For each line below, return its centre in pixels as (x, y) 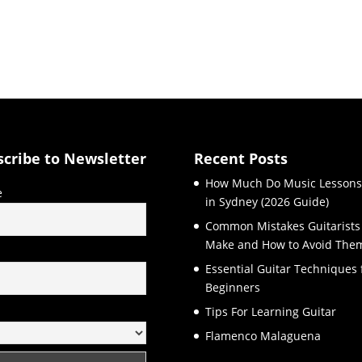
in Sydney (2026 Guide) (267, 201)
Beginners (233, 287)
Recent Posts (241, 158)
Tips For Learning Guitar (271, 311)
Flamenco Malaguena (263, 335)
